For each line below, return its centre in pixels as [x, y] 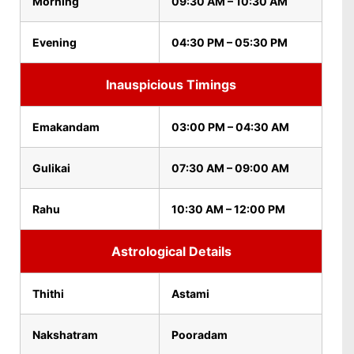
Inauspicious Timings [171, 85]
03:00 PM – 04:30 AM [230, 127]
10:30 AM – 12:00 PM [228, 209]
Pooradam [200, 335]
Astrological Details [171, 251]
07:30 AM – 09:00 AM [230, 168]
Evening [55, 42]
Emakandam [66, 127]
